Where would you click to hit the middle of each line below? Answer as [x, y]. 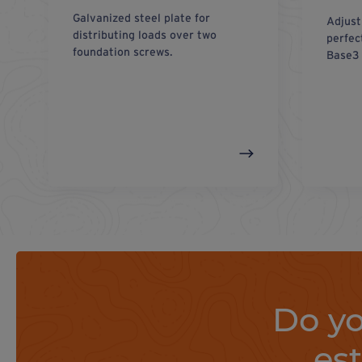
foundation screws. [123, 51]
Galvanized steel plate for [141, 17]
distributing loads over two [145, 34]
